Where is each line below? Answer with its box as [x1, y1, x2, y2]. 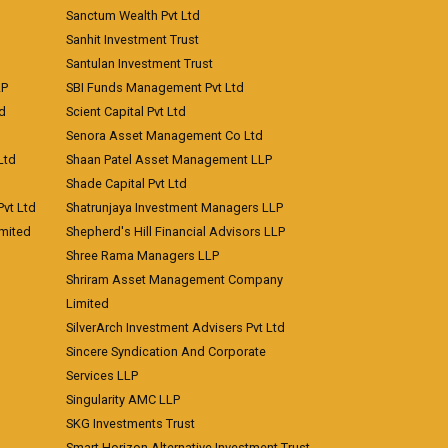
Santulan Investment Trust [66, 56, 213, 71]
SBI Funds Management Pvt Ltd [66, 80, 244, 95]
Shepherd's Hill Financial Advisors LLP [66, 224, 285, 239]
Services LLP [66, 368, 138, 383]
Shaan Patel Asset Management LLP [66, 152, 272, 167]
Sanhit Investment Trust [66, 32, 199, 47]
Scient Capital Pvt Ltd [66, 104, 186, 119]
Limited [66, 296, 109, 311]
